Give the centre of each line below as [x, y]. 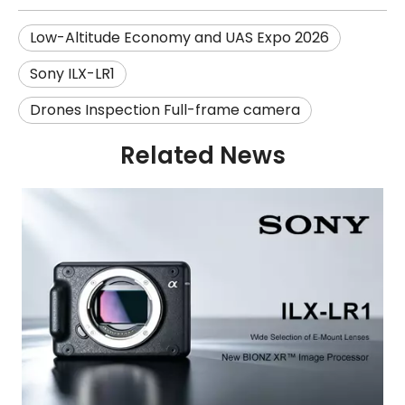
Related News [202, 155]
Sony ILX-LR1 [72, 73]
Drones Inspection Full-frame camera [165, 109]
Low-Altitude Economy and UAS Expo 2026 [179, 37]
